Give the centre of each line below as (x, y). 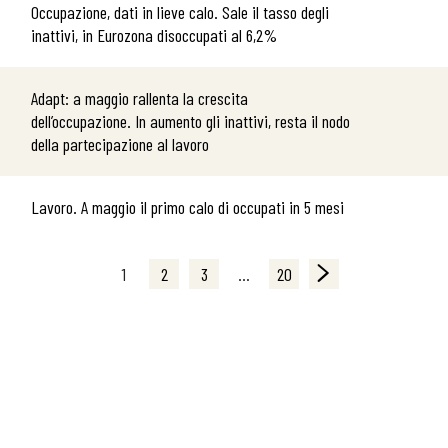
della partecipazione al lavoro (120, 144)
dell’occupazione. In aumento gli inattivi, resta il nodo (190, 121)
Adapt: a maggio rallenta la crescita (139, 98)
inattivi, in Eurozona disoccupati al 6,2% (154, 35)
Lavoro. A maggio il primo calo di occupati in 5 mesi (187, 207)
